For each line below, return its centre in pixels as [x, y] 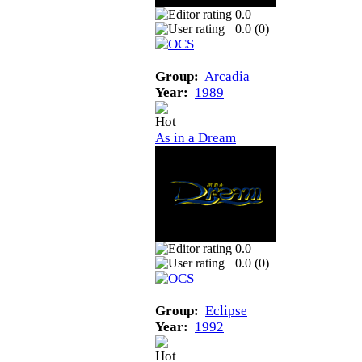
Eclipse [226, 310]
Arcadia [227, 76]
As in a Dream [196, 137]
